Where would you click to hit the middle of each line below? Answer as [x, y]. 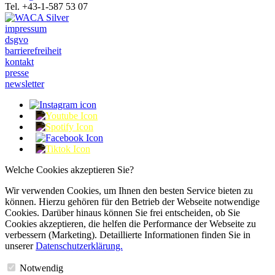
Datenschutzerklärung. [79, 246]
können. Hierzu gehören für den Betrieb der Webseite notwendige [132, 201]
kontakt [19, 61]
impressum [26, 28]
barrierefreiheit [33, 50]
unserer [20, 246]
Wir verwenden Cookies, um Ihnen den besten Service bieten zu [129, 190]
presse [17, 72]
